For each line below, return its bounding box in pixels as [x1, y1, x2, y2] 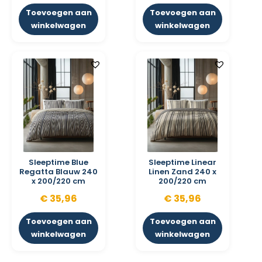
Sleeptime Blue [29, 157, 88, 168]
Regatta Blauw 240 [19, 166, 98, 178]
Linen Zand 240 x [149, 166, 216, 178]
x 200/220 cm [32, 175, 85, 187]
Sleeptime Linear [149, 157, 216, 168]
